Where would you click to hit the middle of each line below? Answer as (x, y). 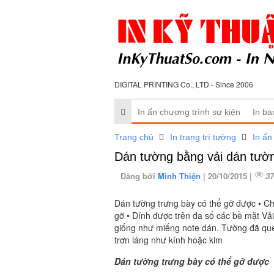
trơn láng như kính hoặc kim (168, 240)
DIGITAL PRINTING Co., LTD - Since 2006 (184, 84)
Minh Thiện (180, 176)
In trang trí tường (203, 137)
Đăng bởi (139, 176)
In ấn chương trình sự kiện (189, 112)
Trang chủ (134, 137)
